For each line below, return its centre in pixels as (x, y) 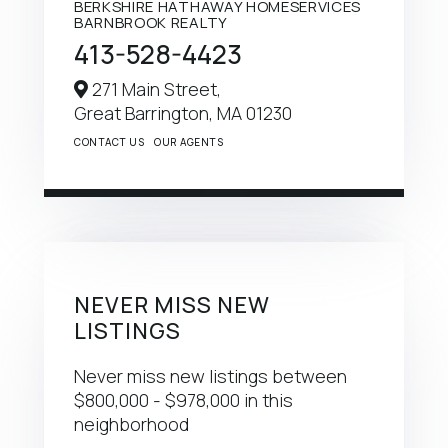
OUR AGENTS (188, 141)
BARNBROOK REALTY (151, 22)
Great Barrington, (145, 112)
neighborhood (131, 423)
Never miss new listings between (210, 375)
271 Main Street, (154, 88)
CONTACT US (109, 141)
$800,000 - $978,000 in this (183, 399)
